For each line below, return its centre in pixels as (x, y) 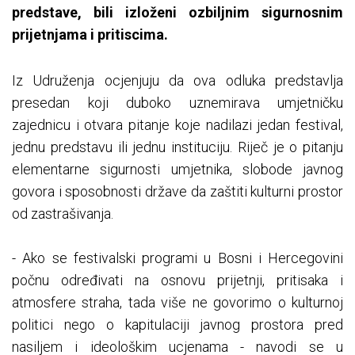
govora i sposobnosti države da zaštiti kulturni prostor (177, 192)
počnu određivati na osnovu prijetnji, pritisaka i (177, 281)
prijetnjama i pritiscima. (90, 35)
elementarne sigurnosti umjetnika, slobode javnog (177, 170)
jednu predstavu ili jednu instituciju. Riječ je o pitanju (177, 147)
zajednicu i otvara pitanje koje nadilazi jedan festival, (177, 125)
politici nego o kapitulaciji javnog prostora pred (177, 325)
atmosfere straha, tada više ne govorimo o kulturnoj (177, 303)
